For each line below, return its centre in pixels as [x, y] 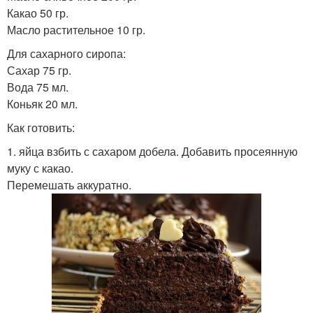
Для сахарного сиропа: [66, 53]
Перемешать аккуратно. [69, 185]
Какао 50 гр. [38, 13]
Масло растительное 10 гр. [76, 30]
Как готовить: [41, 128]
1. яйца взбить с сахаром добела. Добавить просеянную [152, 151]
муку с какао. [40, 168]
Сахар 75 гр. [39, 70]
